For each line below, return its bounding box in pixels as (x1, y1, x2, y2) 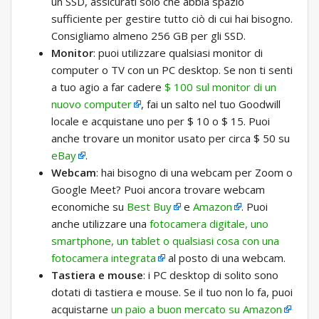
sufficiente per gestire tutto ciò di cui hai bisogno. (51, 11, 293, 26)
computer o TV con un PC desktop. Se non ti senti (51, 63, 293, 78)
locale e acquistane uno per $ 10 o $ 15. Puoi (51, 114, 270, 129)
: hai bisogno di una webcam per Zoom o (96, 165, 293, 180)
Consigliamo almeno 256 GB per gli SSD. (51, 28, 246, 43)
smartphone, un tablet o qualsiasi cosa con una (51, 234, 279, 249)
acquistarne (51, 302, 111, 317)
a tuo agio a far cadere (51, 80, 164, 95)
